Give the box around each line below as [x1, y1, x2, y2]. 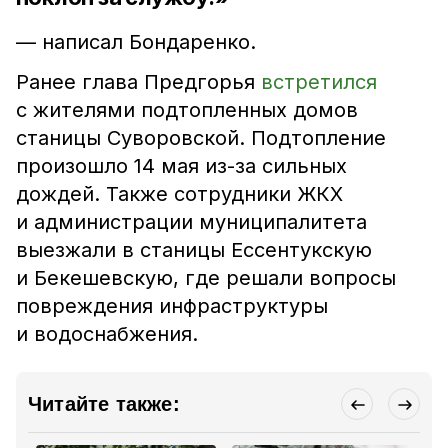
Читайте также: [28, 393, 180, 415]
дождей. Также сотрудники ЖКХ [16, 182, 343, 206]
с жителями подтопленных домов [16, 98, 358, 122]
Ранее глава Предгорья [16, 70, 261, 94]
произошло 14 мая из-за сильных [16, 154, 347, 178]
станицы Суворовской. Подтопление [16, 126, 386, 150]
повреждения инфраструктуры [16, 294, 328, 318]
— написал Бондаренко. [16, 30, 262, 54]
